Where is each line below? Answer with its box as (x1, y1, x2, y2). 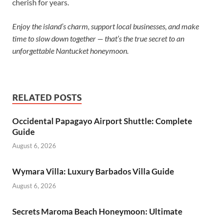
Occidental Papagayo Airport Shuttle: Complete (12, 115, 192, 126)
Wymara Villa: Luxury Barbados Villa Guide (12, 166, 174, 177)
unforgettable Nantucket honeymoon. (12, 45, 129, 55)
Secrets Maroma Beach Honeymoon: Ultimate (12, 206, 182, 217)
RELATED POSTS (12, 92, 82, 103)
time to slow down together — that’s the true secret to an (12, 33, 184, 43)
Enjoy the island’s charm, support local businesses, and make (12, 21, 199, 31)
